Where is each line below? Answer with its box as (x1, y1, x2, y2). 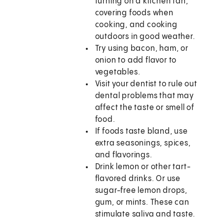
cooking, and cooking (95, 21, 178, 30)
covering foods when (95, 9, 174, 18)
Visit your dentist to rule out (95, 80, 197, 89)
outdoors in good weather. (95, 33, 195, 41)
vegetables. (95, 68, 141, 77)
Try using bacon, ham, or (95, 44, 188, 53)
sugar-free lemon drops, (95, 186, 188, 195)
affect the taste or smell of (95, 104, 195, 112)
